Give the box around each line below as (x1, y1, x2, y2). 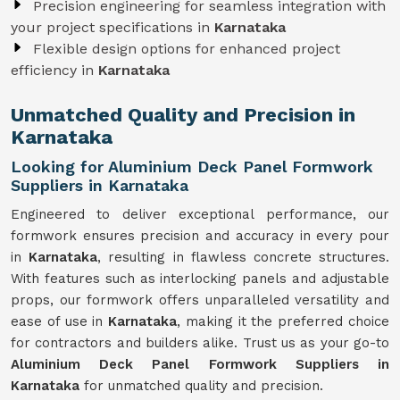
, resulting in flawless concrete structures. (97, 249, 390, 265)
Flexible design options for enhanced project (33, 40, 340, 57)
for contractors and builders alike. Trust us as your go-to (11, 335, 389, 351)
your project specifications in (11, 19, 214, 36)
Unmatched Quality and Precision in (11, 104, 355, 126)
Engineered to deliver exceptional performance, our (11, 206, 389, 222)
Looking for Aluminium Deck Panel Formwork (11, 157, 373, 176)
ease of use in (11, 313, 109, 329)
